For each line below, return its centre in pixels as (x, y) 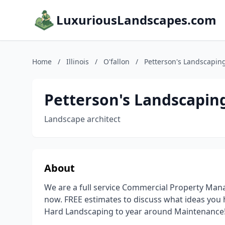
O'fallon (117, 62)
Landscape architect (82, 119)
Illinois (78, 62)
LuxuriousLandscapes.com (136, 20)
